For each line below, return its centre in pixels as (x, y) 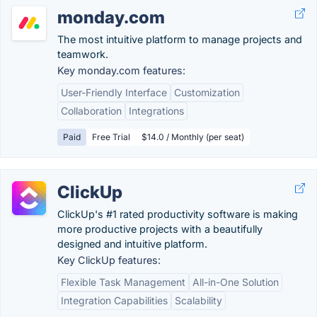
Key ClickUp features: (109, 260)
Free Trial (111, 137)
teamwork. (83, 54)
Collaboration (91, 111)
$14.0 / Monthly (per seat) (193, 137)
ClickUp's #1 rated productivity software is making (178, 214)
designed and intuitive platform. (132, 244)
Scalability (198, 300)
